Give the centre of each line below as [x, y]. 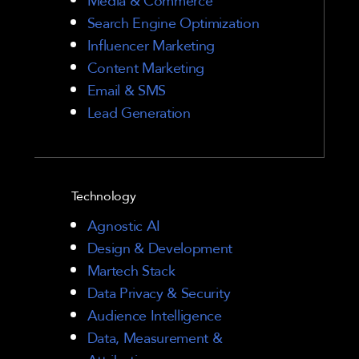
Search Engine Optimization [173, 22]
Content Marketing [146, 67]
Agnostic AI [124, 225]
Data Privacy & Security [159, 292]
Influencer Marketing [151, 44]
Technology [103, 195]
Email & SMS [127, 89]
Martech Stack [131, 270]
